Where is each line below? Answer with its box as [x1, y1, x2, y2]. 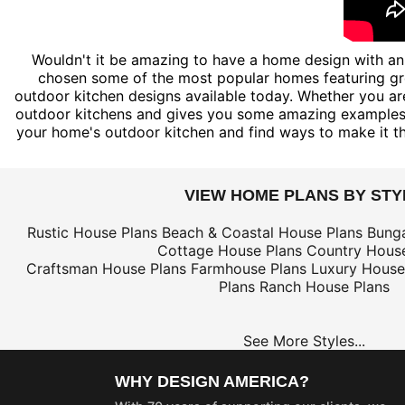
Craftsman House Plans [25, 259, 186, 278]
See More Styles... [242, 331, 365, 350]
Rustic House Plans [27, 222, 157, 241]
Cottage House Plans [157, 240, 302, 259]
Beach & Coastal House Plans [162, 222, 363, 241]
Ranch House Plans [259, 277, 390, 296]
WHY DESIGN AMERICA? [115, 372, 309, 391]
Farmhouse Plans [190, 259, 306, 278]
